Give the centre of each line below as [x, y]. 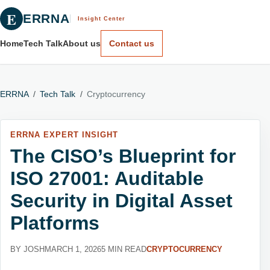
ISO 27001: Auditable [107, 178]
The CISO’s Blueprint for [123, 156]
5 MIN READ [124, 249]
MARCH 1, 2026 [73, 249]
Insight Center [101, 19]
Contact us [131, 43]
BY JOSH [27, 249]
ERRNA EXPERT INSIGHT [64, 135]
